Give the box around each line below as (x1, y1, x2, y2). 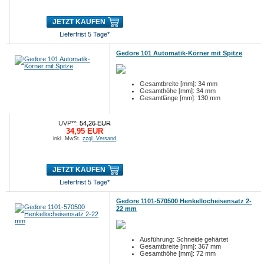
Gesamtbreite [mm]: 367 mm (140, 243, 222, 250)
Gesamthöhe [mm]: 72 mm (140, 250, 216, 257)
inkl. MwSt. (53, 136, 83, 141)
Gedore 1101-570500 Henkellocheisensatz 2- (116, 197, 252, 204)
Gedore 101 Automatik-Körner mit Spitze (116, 49, 243, 57)
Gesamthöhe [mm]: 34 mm (140, 87, 216, 94)
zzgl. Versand (82, 136, 117, 141)
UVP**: (58, 120, 80, 127)
